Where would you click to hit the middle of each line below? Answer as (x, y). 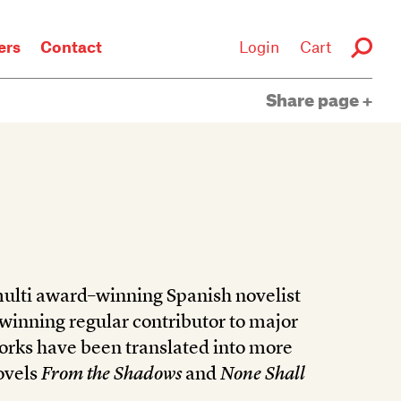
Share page (315, 100)
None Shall (263, 374)
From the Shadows (111, 374)
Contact (72, 47)
